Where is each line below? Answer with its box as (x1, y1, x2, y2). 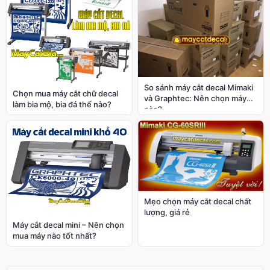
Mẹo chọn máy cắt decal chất (144, 196, 251, 206)
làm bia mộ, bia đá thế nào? (13, 99, 111, 110)
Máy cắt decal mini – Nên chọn (13, 220, 124, 230)
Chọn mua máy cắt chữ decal (13, 89, 118, 99)
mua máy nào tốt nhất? (13, 231, 96, 241)
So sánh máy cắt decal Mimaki (144, 82, 253, 92)
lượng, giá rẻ (144, 207, 190, 217)
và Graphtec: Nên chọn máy (144, 93, 246, 103)
